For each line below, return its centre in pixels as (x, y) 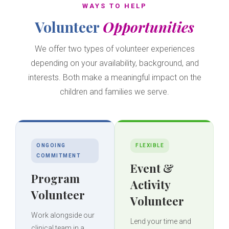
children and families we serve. (115, 92)
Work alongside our (63, 215)
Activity (151, 185)
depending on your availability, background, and (114, 63)
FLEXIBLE (150, 146)
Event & (152, 168)
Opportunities (149, 27)
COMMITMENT (59, 156)
